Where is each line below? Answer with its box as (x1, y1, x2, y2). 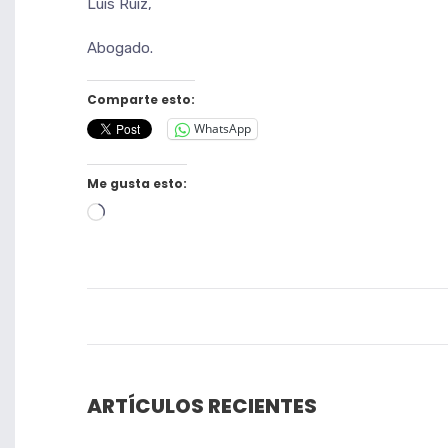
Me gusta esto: (87, 174, 187, 192)
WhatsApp (194, 120, 251, 138)
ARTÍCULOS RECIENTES (87, 391, 317, 420)
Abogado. (87, 38, 153, 57)
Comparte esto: (87, 90, 195, 108)
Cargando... (104, 204, 180, 223)
